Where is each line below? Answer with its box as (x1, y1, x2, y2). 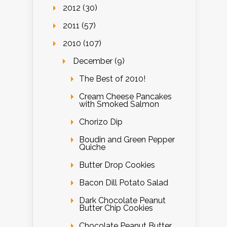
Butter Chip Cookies (79, 203, 153, 213)
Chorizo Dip (79, 117, 123, 127)
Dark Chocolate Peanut (79, 195, 166, 205)
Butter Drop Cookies (79, 160, 155, 170)
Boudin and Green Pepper (79, 134, 175, 144)
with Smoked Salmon (79, 99, 159, 109)
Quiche (79, 142, 105, 152)
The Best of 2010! (79, 73, 145, 84)
